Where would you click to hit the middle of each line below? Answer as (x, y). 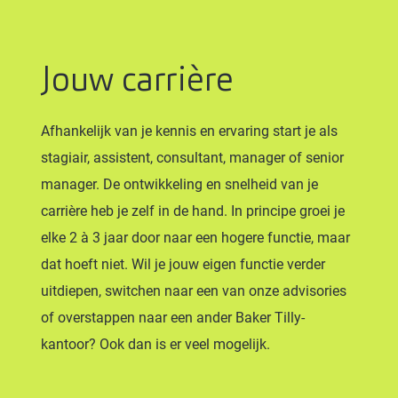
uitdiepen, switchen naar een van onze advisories (194, 291)
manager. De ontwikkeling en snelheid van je (179, 184)
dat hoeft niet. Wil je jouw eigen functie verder (183, 264)
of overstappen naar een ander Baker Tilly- (173, 318)
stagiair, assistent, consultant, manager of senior (192, 158)
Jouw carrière (137, 79)
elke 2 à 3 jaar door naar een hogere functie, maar (195, 238)
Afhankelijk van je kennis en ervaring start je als (189, 131)
